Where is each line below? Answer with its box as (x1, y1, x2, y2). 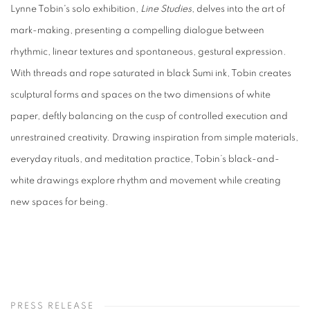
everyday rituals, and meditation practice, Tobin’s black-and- (10, 154, 280, 164)
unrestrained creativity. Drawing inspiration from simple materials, (10, 133, 298, 143)
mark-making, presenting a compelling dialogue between (10, 26, 264, 35)
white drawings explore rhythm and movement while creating (10, 176, 281, 185)
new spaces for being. (10, 197, 109, 207)
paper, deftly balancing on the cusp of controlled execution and (10, 111, 288, 121)
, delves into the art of (192, 4, 285, 14)
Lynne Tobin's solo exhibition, (10, 4, 140, 14)
